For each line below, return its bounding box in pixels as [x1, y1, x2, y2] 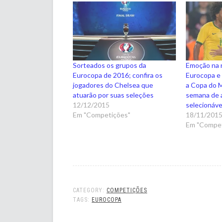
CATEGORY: [73, 186, 107, 194]
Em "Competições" [73, 110, 130, 119]
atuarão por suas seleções [73, 90, 154, 99]
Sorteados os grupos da [73, 60, 146, 69]
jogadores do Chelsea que [73, 80, 153, 89]
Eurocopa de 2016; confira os [73, 70, 163, 79]
